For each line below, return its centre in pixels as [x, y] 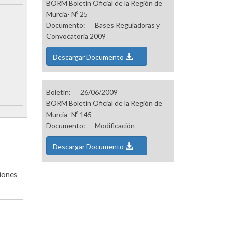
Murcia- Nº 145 [69, 115]
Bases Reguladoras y [127, 25]
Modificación [115, 126]
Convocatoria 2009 [76, 36]
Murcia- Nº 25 [67, 14]
